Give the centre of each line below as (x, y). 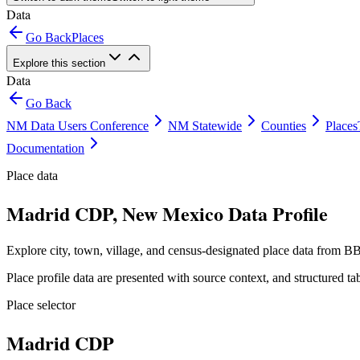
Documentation (45, 148)
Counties (284, 126)
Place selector (41, 305)
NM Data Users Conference (78, 126)
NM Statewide (205, 126)
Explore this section (59, 63)
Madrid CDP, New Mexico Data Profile (167, 213)
